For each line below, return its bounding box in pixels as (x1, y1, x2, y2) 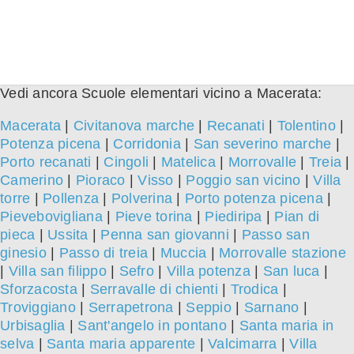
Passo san (241, 227, 310, 243)
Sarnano (243, 299, 299, 316)
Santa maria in (239, 318, 333, 334)
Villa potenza (166, 263, 250, 280)
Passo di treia (58, 245, 148, 262)
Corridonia (113, 136, 181, 153)
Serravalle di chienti (89, 281, 218, 298)
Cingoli (104, 154, 149, 171)
